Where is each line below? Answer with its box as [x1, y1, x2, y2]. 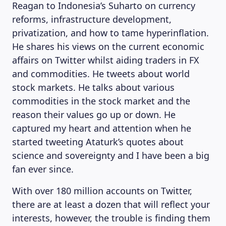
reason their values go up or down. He [12, 108, 176, 121]
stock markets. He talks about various [12, 81, 175, 93]
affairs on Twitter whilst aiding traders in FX [12, 54, 199, 66]
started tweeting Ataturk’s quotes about [12, 136, 184, 148]
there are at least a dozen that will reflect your [12, 198, 210, 210]
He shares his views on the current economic [12, 40, 204, 52]
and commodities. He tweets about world [12, 68, 190, 80]
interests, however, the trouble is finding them [12, 212, 210, 224]
